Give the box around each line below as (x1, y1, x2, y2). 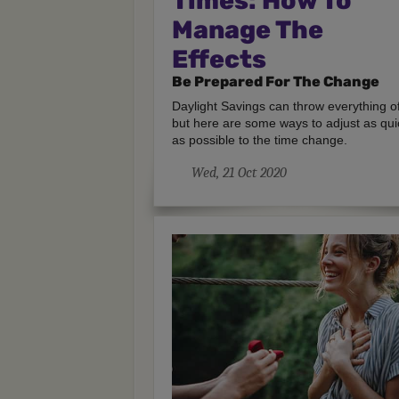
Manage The (172, 14, 324, 45)
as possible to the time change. (172, 132, 348, 147)
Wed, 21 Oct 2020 (191, 164, 288, 181)
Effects (172, 44, 267, 74)
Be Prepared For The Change (172, 72, 380, 90)
